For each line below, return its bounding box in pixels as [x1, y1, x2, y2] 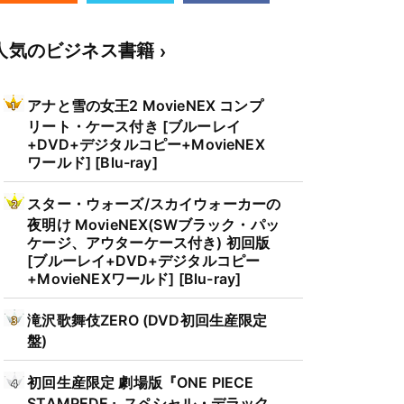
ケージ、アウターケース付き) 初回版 [27, 234, 271, 249]
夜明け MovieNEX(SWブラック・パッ [27, 216, 280, 231]
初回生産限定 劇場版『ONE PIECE [27, 373, 254, 391]
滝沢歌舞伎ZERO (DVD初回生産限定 [27, 311, 268, 329]
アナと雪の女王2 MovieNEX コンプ [27, 96, 263, 115]
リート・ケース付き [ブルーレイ [27, 117, 241, 133]
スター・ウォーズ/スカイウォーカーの [27, 195, 281, 213]
